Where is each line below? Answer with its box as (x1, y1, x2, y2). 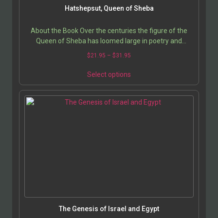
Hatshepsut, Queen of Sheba (64, 4, 154, 13)
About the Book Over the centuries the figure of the (31, 27, 187, 35)
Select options (87, 71, 131, 79)
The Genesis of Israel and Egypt (59, 205, 159, 213)
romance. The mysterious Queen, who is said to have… (26, 47, 192, 55)
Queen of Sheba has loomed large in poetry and (36, 37, 182, 45)
